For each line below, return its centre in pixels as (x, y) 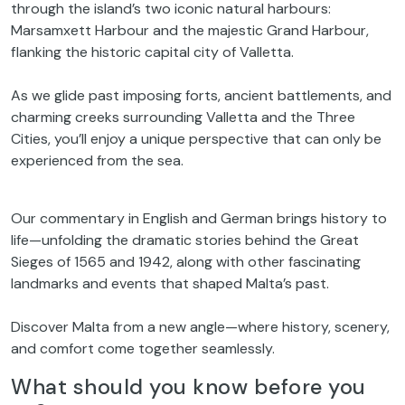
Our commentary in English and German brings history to (199, 219)
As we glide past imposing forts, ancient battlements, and (201, 96)
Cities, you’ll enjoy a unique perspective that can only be (196, 139)
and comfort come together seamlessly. (143, 349)
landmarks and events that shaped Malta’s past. (170, 284)
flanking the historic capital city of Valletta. (152, 52)
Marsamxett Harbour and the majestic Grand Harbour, (190, 31)
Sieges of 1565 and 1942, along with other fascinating (186, 262)
